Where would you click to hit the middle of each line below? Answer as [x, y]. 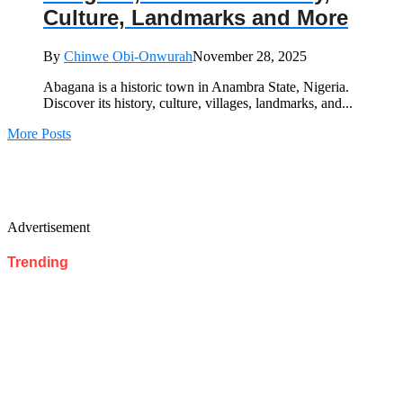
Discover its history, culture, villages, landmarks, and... [198, 103]
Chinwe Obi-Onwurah [128, 56]
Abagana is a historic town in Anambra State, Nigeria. [196, 86]
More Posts [39, 133]
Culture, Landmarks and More [196, 17]
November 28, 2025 [250, 56]
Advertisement [49, 227]
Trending [38, 263]
